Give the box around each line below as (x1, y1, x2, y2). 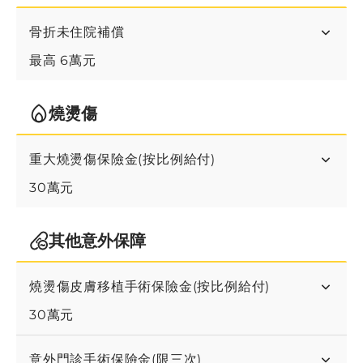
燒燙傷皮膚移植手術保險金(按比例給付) (29, 279, 271, 294)
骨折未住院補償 (29, 24, 125, 40)
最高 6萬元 (29, 53, 96, 68)
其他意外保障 (49, 231, 146, 250)
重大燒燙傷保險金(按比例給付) (29, 152, 216, 167)
